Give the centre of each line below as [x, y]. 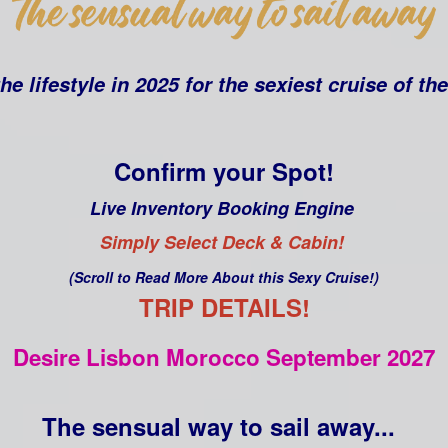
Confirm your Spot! [224, 170]
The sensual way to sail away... [218, 426]
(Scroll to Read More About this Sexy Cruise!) [224, 276]
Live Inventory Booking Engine [221, 207]
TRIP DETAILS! [224, 306]
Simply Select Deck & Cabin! [224, 241]
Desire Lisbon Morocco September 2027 [224, 356]
